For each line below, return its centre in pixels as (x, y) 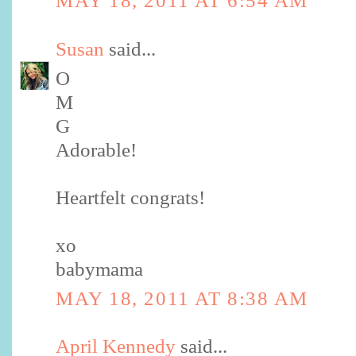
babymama (99, 269)
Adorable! (96, 150)
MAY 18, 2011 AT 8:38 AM (182, 299)
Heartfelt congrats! (130, 198)
